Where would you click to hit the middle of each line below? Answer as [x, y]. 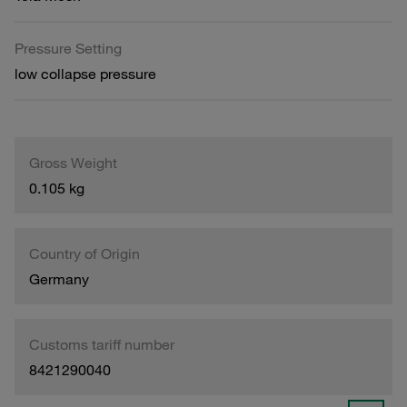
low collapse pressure [85, 73]
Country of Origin [84, 253]
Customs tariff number [102, 344]
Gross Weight [73, 162]
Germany [59, 278]
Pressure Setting [68, 48]
